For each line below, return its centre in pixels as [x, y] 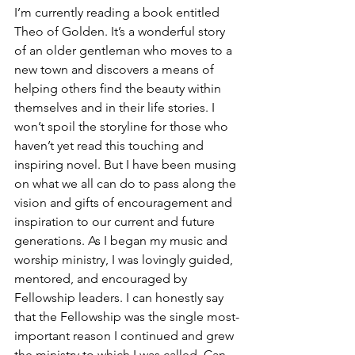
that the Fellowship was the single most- [127, 316]
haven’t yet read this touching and [111, 145]
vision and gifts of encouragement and [125, 202]
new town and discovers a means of [116, 69]
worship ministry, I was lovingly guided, [125, 259]
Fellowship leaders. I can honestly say [120, 297]
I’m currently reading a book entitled [118, 12]
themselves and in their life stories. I [116, 107]
